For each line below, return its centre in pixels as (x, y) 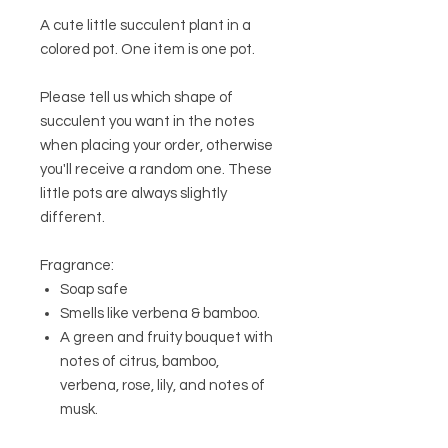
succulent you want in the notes (147, 122)
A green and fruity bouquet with (166, 338)
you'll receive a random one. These (156, 170)
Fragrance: (77, 266)
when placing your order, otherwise (156, 146)
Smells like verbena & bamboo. (160, 314)
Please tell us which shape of (136, 98)
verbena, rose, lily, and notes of (162, 386)
